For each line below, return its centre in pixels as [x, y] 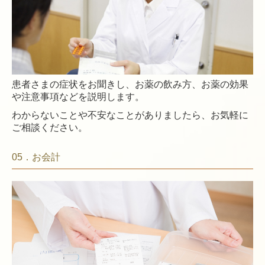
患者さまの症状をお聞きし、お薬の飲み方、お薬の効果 [130, 84]
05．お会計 [36, 157]
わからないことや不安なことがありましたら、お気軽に [130, 115]
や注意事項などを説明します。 [78, 96]
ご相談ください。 [50, 127]
